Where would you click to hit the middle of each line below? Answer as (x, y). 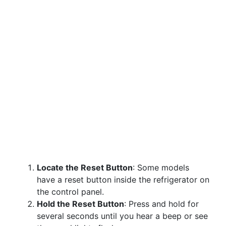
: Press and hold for (161, 204)
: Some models (161, 167)
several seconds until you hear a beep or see (122, 216)
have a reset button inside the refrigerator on (123, 180)
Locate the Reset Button (85, 167)
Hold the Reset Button (80, 204)
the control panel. (70, 192)
